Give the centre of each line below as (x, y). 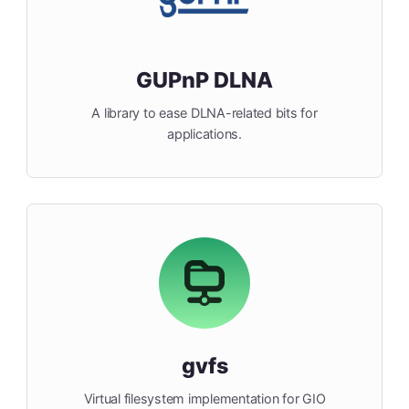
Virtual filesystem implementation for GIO (204, 399)
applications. (204, 134)
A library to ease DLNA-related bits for (204, 113)
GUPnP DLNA (204, 80)
